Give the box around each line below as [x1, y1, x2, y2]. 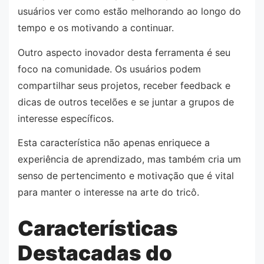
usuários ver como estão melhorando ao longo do [18, 5, 241, 18]
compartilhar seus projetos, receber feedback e [18, 79, 230, 91]
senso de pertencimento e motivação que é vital [18, 170, 234, 182]
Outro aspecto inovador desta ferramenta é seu [18, 46, 230, 58]
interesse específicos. [18, 112, 114, 124]
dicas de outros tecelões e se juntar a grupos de [18, 95, 234, 108]
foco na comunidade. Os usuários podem [18, 62, 201, 75]
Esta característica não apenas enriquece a [18, 137, 210, 149]
